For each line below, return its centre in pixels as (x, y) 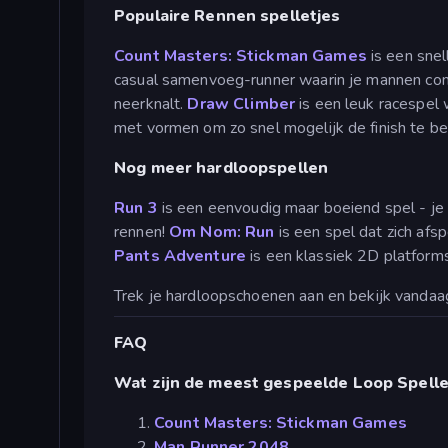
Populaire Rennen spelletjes (227, 16)
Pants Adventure (180, 256)
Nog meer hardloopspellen (221, 168)
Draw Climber (243, 104)
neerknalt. (151, 104)
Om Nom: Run (222, 232)
